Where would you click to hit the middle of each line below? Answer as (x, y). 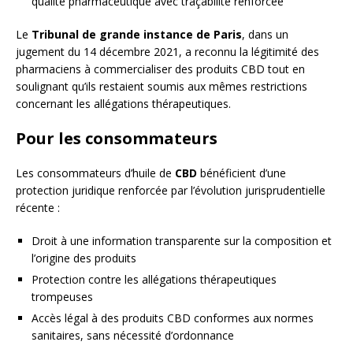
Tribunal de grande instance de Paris (137, 35)
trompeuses (62, 297)
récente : (38, 208)
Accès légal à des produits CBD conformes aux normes (173, 318)
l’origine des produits (84, 258)
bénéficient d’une (242, 173)
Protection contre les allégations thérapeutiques (154, 280)
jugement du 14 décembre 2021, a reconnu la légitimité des (167, 52)
